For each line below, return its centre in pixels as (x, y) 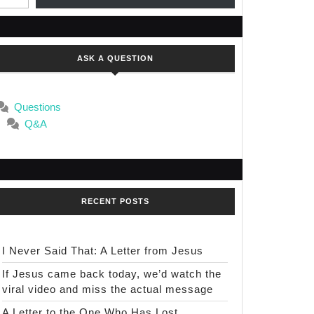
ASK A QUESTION (115, 58)
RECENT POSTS (115, 201)
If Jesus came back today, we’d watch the (112, 274)
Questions (37, 107)
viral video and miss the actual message (108, 289)
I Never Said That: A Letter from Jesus (103, 251)
